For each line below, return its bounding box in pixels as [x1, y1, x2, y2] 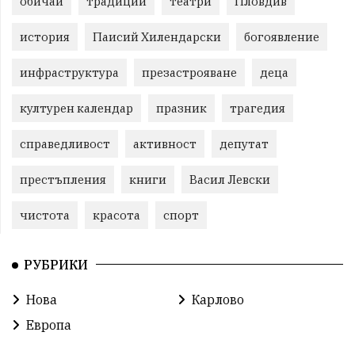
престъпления [20, 172, 106, 188]
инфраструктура [20, 65, 119, 81]
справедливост [20, 136, 110, 152]
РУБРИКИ [24, 257, 88, 273]
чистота [20, 208, 70, 223]
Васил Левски [189, 172, 270, 188]
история [20, 29, 70, 45]
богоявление [244, 29, 319, 45]
